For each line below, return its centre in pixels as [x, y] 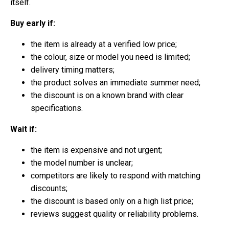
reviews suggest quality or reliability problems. [114, 214]
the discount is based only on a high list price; [112, 201]
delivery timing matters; [73, 70]
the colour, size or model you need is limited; [110, 57]
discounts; [49, 188]
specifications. [57, 108]
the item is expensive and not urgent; [96, 150]
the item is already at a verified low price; [104, 44]
